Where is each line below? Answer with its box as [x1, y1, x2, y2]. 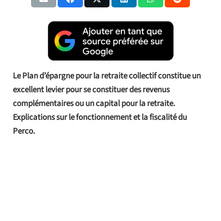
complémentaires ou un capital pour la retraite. [12, 97, 175, 110]
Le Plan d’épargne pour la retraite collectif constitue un [12, 70, 201, 82]
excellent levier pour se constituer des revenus [12, 83, 170, 96]
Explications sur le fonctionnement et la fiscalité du [12, 111, 187, 123]
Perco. [12, 125, 38, 137]
